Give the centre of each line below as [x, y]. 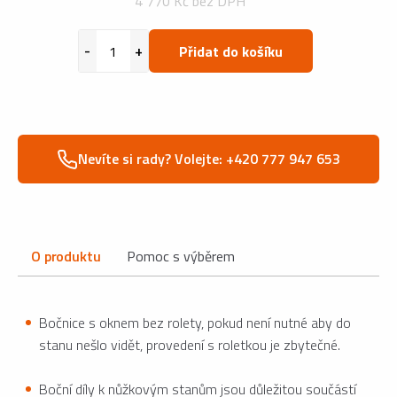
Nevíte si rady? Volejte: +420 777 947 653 [209, 159]
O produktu [66, 257]
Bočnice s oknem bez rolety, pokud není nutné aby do [195, 323]
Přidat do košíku [230, 51]
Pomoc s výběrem [181, 257]
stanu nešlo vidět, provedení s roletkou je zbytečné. [190, 345]
